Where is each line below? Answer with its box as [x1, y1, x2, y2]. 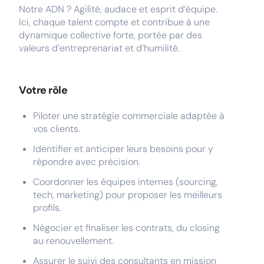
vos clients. [33, 123, 80, 135]
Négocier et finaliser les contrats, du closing [33, 222, 220, 234]
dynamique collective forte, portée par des [19, 29, 202, 41]
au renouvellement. [33, 235, 114, 247]
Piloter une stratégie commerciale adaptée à [33, 110, 225, 122]
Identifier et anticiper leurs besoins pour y [33, 143, 213, 155]
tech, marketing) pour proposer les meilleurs [33, 189, 222, 201]
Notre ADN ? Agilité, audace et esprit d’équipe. [19, 3, 217, 15]
